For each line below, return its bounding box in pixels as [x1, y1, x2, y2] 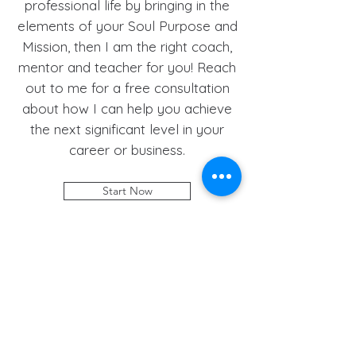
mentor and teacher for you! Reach [18, 59, 236, 75]
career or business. [69, 141, 185, 158]
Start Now [102, 184, 153, 198]
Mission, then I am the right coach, [22, 38, 232, 55]
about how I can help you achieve [22, 100, 232, 117]
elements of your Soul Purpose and [17, 17, 238, 34]
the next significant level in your [30, 121, 224, 137]
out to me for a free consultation [25, 79, 230, 96]
